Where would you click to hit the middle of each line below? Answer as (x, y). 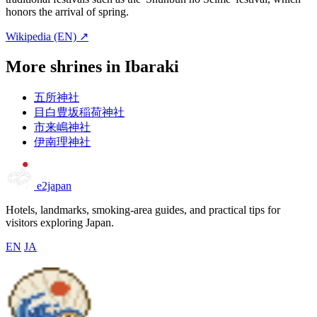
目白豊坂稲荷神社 (79, 113)
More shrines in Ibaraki (92, 67)
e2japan (54, 186)
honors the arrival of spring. (67, 12)
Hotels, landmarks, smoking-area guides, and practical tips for (143, 210)
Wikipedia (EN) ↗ (47, 37)
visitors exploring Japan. (60, 223)
